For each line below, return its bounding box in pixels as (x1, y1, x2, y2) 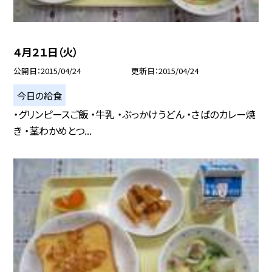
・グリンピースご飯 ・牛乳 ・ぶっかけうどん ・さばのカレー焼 (13, 107, 256, 122)
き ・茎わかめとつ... (13, 123, 92, 138)
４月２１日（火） (13, 44, 78, 60)
